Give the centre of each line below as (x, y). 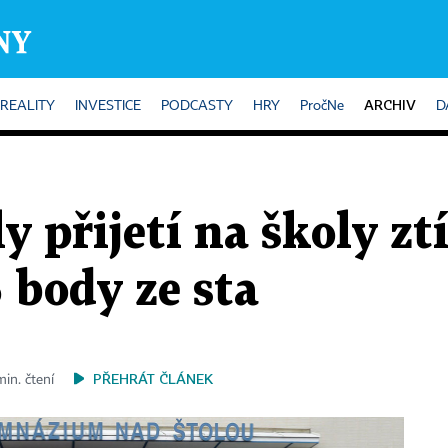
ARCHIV (390, 104)
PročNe (322, 106)
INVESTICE (108, 106)
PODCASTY (197, 106)
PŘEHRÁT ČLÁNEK (153, 378)
